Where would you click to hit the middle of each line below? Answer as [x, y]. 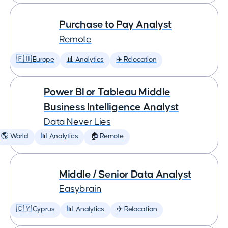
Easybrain [80, 189]
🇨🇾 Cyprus [36, 209]
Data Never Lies [77, 122]
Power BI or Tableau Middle [107, 92]
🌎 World [15, 136]
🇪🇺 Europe [35, 60]
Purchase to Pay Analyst [115, 25]
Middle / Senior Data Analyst [125, 174]
